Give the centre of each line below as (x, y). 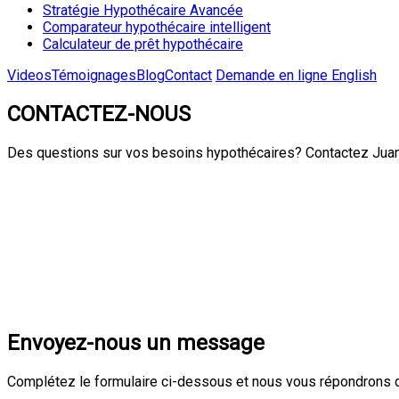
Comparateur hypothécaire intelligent (157, 27)
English (354, 75)
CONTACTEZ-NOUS (99, 114)
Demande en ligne (273, 75)
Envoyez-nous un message (136, 342)
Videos (29, 75)
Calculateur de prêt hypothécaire (143, 44)
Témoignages (94, 75)
